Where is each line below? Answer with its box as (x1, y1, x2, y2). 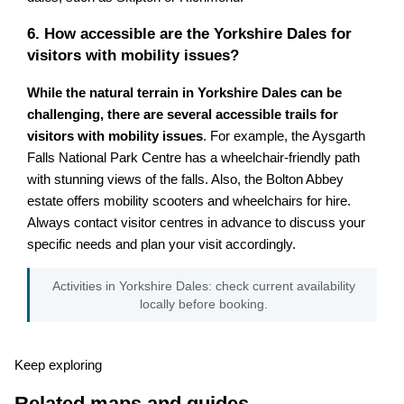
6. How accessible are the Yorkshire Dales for (27, 24, 353, 42)
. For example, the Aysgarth (203, 128, 366, 143)
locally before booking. (139, 296, 268, 311)
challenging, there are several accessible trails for (27, 106, 339, 122)
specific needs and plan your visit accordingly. (27, 236, 297, 252)
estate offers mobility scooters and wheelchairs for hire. (27, 193, 352, 208)
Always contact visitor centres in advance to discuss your (27, 215, 366, 230)
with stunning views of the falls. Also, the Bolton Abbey (27, 171, 344, 187)
